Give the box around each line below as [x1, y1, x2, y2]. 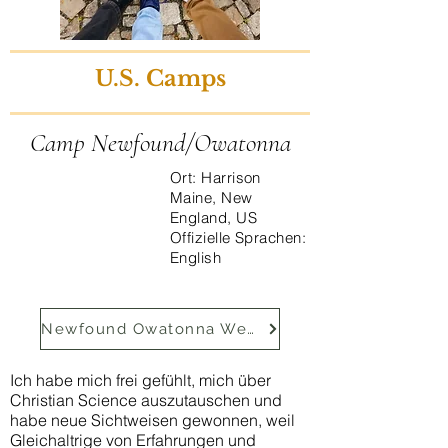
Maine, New [170, 188, 253, 207]
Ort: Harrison [170, 168, 261, 187]
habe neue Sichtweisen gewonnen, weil [10, 410, 295, 430]
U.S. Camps [94, 65, 226, 92]
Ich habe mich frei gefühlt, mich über [10, 370, 271, 390]
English [170, 248, 222, 267]
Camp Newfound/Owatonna [29, 127, 291, 158]
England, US [170, 208, 257, 227]
